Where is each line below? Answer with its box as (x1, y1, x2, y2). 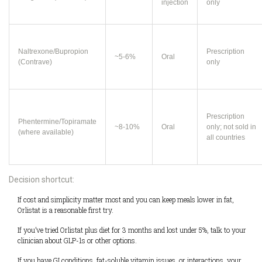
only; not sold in (206, 123, 256, 132)
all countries (206, 133, 245, 142)
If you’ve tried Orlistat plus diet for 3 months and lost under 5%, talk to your (18, 225, 246, 235)
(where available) (18, 128, 74, 137)
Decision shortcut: (9, 175, 74, 185)
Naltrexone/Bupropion (18, 47, 88, 56)
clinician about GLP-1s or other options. (18, 236, 137, 246)
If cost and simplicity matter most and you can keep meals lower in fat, (18, 195, 234, 205)
